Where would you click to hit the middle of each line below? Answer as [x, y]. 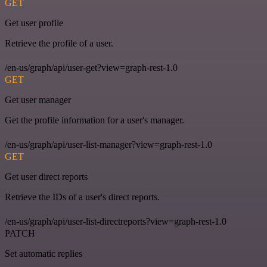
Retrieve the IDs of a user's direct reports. [82, 197]
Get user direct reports [46, 176]
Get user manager [38, 100]
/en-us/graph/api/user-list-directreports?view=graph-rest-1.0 [116, 221]
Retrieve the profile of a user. [59, 43]
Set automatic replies [44, 253]
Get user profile [34, 23]
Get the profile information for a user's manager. [94, 120]
